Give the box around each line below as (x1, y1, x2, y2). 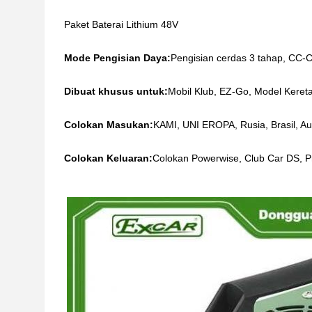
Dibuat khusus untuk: (64, 86, 168, 97)
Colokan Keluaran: (64, 153, 153, 164)
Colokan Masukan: (64, 119, 153, 130)
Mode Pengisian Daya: (64, 52, 171, 63)
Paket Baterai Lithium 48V (64, 19, 178, 30)
